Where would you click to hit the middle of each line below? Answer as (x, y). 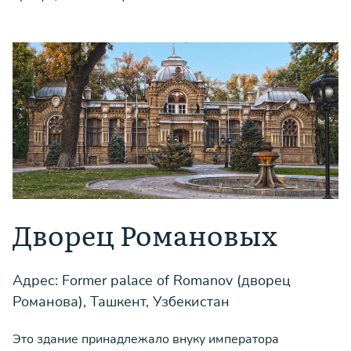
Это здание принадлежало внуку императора (146, 339)
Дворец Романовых (145, 234)
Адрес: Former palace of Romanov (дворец (152, 280)
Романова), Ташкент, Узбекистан (121, 302)
